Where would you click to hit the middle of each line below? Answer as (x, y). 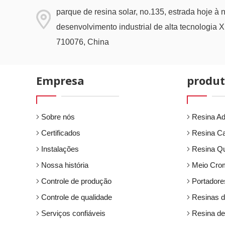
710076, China (83, 42)
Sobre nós (58, 117)
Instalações (60, 149)
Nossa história (65, 165)
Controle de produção (76, 181)
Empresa (60, 80)
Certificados (61, 133)
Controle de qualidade (77, 197)
